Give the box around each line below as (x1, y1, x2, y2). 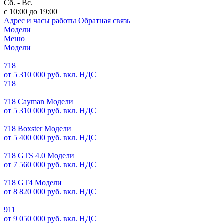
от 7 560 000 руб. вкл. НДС (4, 160, 96, 169)
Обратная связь (78, 16, 130, 25)
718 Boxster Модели (4, 124, 71, 133)
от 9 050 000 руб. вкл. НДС (4, 214, 96, 223)
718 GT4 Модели (4, 178, 62, 187)
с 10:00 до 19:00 (4, 7, 57, 16)
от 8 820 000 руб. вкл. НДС (4, 187, 96, 196)
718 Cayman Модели (4, 97, 73, 106)
